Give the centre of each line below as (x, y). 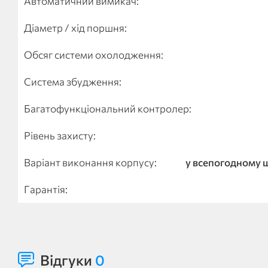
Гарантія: (46, 189)
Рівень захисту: (60, 135)
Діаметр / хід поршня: (75, 28)
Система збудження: (73, 82)
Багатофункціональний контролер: (108, 109)
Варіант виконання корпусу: (90, 162)
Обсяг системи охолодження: (94, 55)
